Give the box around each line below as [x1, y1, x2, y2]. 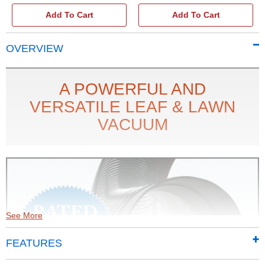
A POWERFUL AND [59, 79, 206, 98]
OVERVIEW [6, 42, 63, 54]
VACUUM [97, 115, 168, 134]
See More [6, 210, 43, 220]
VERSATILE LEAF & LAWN [30, 97, 235, 116]
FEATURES [6, 237, 62, 249]
